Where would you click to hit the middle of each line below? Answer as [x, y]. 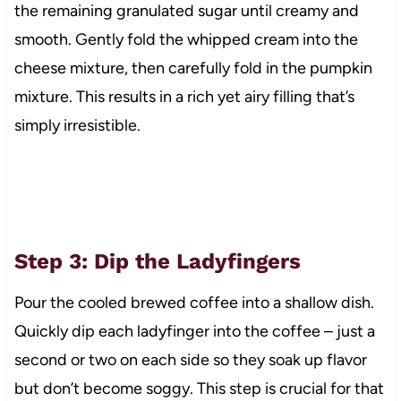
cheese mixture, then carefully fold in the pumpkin [193, 68]
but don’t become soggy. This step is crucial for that [199, 389]
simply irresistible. [77, 126]
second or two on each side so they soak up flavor [190, 360]
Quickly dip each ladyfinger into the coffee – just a [194, 332]
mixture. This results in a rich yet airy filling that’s [184, 97]
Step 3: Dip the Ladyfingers [157, 262]
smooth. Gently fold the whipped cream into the [186, 40]
